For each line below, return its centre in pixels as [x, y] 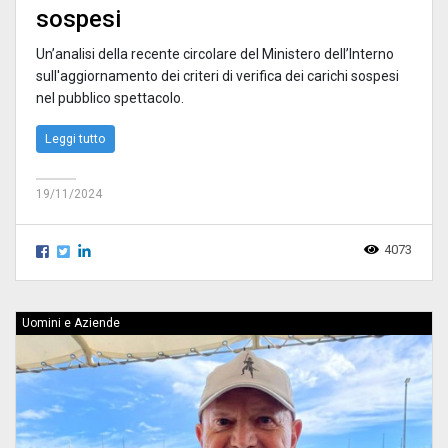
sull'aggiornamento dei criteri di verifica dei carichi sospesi [217, 76]
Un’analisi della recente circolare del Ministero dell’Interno [215, 54]
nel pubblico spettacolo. [110, 98]
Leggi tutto [75, 139]
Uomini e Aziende [71, 323]
